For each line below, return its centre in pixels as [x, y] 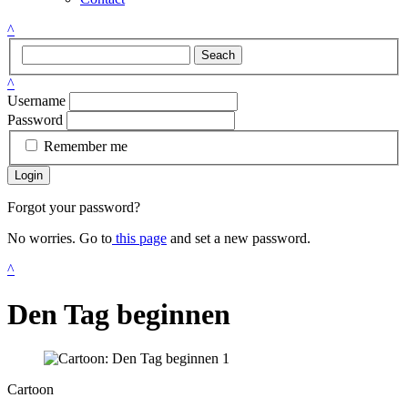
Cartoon [31, 390]
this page [139, 239]
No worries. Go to [60, 239]
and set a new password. [239, 239]
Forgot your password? [74, 208]
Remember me [86, 147]
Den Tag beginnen [119, 314]
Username [36, 100]
